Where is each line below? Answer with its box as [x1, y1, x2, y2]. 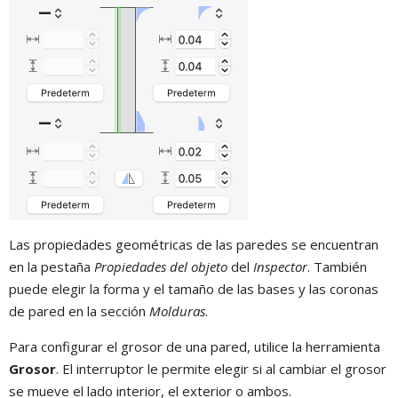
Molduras [149, 302, 205, 321]
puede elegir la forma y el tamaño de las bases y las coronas [9, 280, 378, 298]
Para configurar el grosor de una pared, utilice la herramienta [9, 338, 380, 356]
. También [307, 258, 367, 276]
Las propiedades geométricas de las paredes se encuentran [9, 235, 378, 254]
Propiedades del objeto [94, 258, 227, 276]
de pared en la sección [9, 302, 149, 321]
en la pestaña [9, 258, 94, 276]
